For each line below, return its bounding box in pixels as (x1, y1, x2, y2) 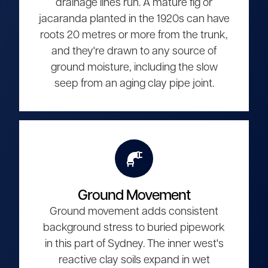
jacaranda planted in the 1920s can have (38, 14, 230, 25)
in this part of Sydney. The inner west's (44, 239, 224, 249)
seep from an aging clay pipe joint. (54, 78, 214, 89)
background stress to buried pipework (43, 223, 225, 233)
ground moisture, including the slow (50, 62, 218, 73)
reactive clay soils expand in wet (58, 255, 210, 266)
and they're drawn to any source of (51, 46, 217, 57)
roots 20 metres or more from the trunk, (40, 30, 228, 41)
